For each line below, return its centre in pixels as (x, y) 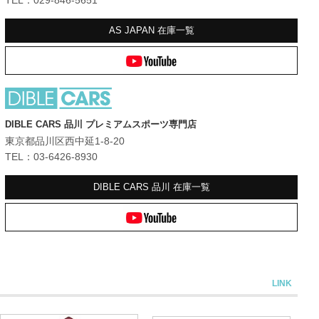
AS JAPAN (133, 30)
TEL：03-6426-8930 (52, 157)
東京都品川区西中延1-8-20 (65, 141)
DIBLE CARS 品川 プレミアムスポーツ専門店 (101, 125)
